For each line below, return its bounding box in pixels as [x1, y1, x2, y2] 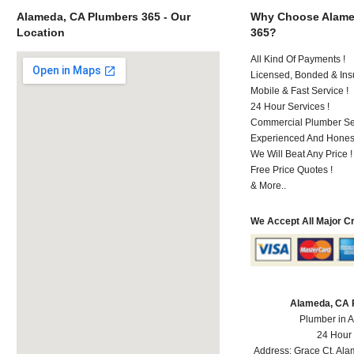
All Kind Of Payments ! [250, 53, 346, 65]
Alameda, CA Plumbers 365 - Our [16, 9, 190, 23]
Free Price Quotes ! [250, 164, 333, 175]
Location [16, 25, 65, 39]
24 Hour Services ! [250, 100, 330, 112]
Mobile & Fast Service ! [250, 85, 349, 96]
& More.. [250, 179, 287, 191]
